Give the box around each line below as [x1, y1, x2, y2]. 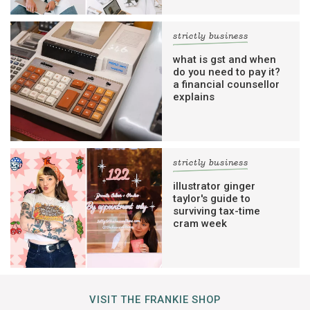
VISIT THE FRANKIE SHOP [89, 293, 221, 307]
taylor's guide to [173, 192, 251, 206]
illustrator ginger [173, 180, 256, 193]
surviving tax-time [173, 205, 261, 218]
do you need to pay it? [173, 66, 281, 79]
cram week [173, 217, 228, 230]
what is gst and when [173, 53, 277, 66]
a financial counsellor [173, 78, 280, 91]
